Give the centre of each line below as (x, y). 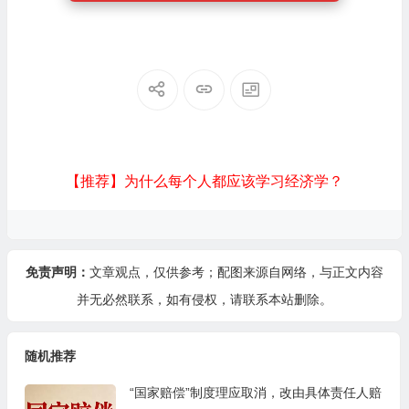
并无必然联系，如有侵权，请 (159, 299)
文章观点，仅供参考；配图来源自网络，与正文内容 (236, 272)
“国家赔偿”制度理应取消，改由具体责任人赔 (255, 393)
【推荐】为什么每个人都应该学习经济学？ (204, 181)
